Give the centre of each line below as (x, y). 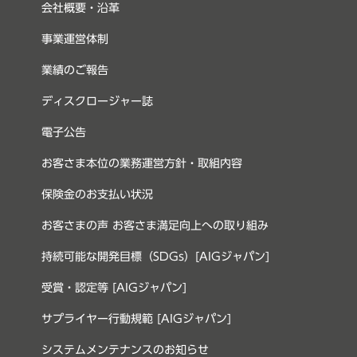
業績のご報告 (77, 70)
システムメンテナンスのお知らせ (126, 349)
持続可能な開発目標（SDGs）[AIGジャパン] (156, 256)
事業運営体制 (75, 39)
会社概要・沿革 (81, 8)
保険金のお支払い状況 (98, 194)
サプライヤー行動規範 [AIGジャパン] (137, 318)
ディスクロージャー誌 (98, 101)
